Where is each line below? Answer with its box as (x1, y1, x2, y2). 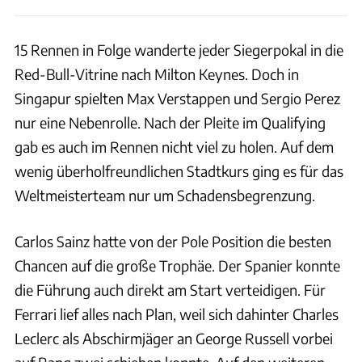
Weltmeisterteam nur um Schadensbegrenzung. (15, 185, 315, 204)
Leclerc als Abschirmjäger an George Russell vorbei (15, 328, 333, 347)
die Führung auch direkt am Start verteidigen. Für (15, 280, 326, 299)
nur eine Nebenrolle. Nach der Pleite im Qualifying (15, 112, 326, 132)
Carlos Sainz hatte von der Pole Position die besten (15, 231, 331, 250)
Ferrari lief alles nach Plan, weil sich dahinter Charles (15, 304, 339, 323)
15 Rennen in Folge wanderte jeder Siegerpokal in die (15, 40, 343, 59)
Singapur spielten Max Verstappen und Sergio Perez (15, 88, 340, 107)
